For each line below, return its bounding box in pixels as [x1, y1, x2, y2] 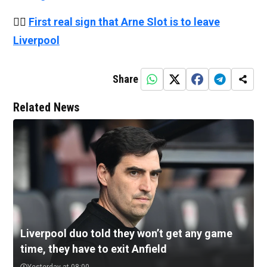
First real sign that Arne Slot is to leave [29, 15, 220, 29]
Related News [13, 100, 79, 115]
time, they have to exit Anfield [20, 243, 167, 256]
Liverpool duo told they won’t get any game [20, 227, 232, 240]
